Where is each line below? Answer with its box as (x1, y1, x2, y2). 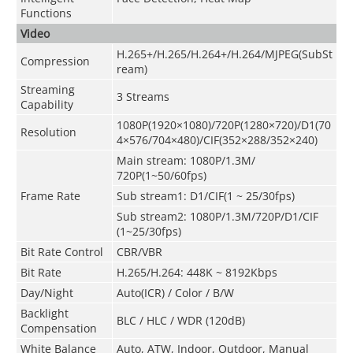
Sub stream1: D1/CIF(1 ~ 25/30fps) (116, 188, 295, 203)
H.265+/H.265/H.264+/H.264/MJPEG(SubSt (116, 46, 333, 61)
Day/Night (20, 284, 73, 300)
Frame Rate (20, 188, 80, 203)
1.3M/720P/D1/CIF (225, 208, 318, 224)
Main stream (116, 152, 184, 168)
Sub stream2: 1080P (116, 208, 221, 224)
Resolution (20, 124, 76, 139)
